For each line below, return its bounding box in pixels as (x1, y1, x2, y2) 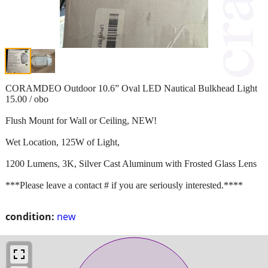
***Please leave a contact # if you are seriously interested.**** (5, 179, 243, 190)
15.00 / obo (5, 93, 48, 104)
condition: (5, 209, 54, 223)
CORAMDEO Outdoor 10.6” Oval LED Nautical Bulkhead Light (5, 83, 257, 93)
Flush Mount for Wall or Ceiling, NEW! (5, 115, 157, 126)
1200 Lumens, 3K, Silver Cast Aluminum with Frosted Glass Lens (5, 158, 257, 169)
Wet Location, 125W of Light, (5, 136, 120, 147)
